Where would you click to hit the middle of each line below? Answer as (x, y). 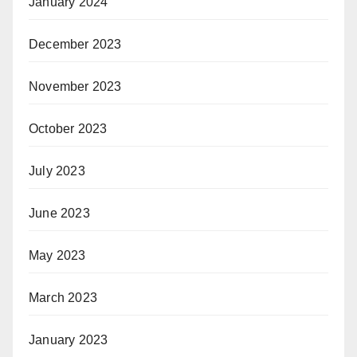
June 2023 (59, 213)
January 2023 (69, 339)
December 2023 (75, 44)
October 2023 (68, 128)
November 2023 (75, 86)
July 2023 (57, 171)
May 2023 (57, 255)
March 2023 (63, 297)
